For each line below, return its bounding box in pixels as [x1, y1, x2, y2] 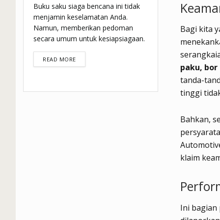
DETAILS [75, 55, 99, 63]
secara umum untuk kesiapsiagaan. [33, 34, 145, 44]
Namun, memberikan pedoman [33, 23, 133, 33]
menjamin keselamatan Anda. [33, 12, 128, 22]
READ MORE [43, 55, 76, 63]
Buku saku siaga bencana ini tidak [33, 1, 140, 11]
